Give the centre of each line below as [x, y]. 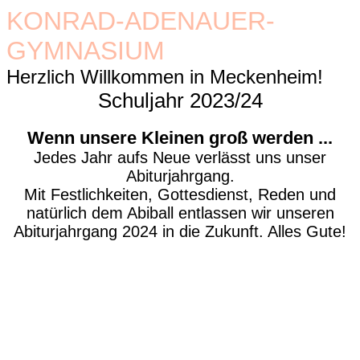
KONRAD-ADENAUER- [141, 21]
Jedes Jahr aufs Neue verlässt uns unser [180, 157]
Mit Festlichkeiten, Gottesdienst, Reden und [180, 194]
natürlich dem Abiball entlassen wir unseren [180, 213]
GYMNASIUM [86, 51]
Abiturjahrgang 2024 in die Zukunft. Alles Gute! [180, 231]
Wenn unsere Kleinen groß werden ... [180, 138]
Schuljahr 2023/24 [180, 100]
